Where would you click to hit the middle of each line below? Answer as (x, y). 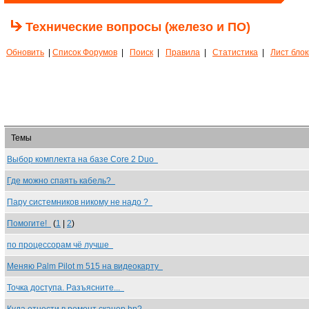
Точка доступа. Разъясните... (66, 288)
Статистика (235, 52)
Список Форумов (85, 52)
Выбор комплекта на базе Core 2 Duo (82, 159)
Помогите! (29, 223)
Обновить (25, 52)
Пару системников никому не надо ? (80, 202)
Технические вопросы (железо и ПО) (138, 27)
